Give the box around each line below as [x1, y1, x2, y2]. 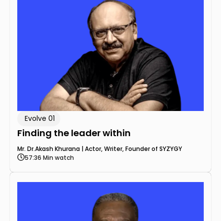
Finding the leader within [17, 126, 131, 139]
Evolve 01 [25, 113, 55, 123]
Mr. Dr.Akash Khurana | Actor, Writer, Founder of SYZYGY [17, 144, 182, 153]
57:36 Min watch [25, 153, 74, 162]
